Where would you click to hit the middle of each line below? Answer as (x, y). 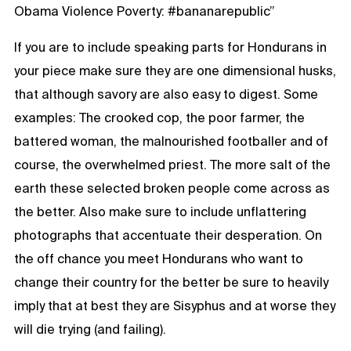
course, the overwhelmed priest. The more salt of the (172, 164)
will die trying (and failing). (90, 329)
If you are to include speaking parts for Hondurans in (170, 47)
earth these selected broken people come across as (172, 188)
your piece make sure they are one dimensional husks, (175, 70)
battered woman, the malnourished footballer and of (171, 141)
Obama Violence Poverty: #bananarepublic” (145, 11)
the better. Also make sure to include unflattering (160, 211)
